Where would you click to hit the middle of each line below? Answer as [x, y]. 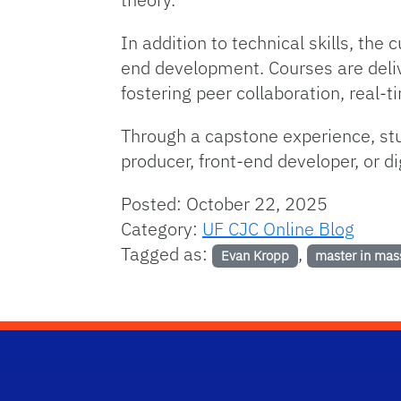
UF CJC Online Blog [278, 229]
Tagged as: [166, 254]
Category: [162, 229]
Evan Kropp [255, 256]
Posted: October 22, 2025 [224, 204]
